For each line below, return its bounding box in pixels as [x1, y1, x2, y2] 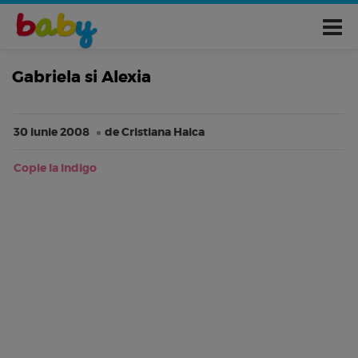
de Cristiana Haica [105, 125, 205, 139]
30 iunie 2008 [14, 125, 89, 139]
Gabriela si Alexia [12, 66, 151, 87]
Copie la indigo [14, 161, 97, 175]
